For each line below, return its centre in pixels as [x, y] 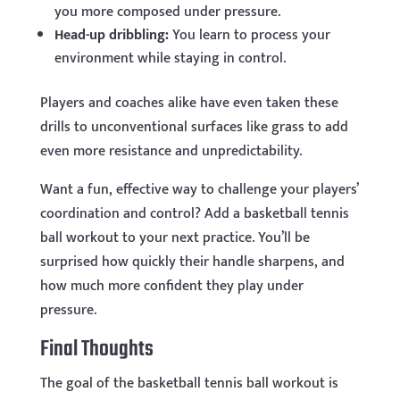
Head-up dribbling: [111, 36]
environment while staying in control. [170, 59]
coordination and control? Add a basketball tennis [194, 214]
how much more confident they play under [171, 287]
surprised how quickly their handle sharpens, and [192, 262]
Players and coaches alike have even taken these [189, 104]
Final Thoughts [96, 350]
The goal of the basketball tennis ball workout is [189, 384]
